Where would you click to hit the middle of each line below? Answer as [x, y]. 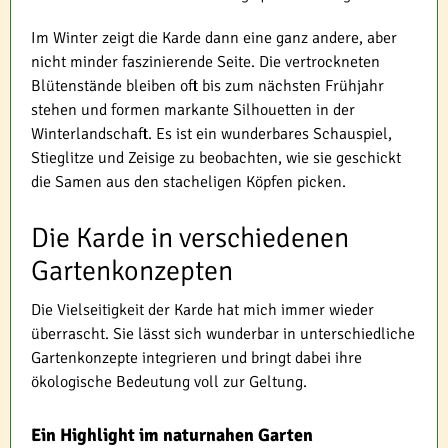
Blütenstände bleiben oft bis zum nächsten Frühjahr [207, 85]
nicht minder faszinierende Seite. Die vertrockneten [205, 61]
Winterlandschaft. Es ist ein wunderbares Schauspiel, [211, 133]
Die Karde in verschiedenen [190, 237]
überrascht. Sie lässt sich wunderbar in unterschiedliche [223, 333]
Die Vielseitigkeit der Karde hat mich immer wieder [202, 309]
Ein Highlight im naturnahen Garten [172, 434]
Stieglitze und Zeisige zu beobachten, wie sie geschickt [216, 157]
